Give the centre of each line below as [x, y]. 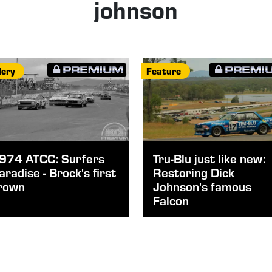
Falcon [171, 200]
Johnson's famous [202, 186]
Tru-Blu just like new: [209, 158]
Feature [164, 71]
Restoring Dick [194, 172]
